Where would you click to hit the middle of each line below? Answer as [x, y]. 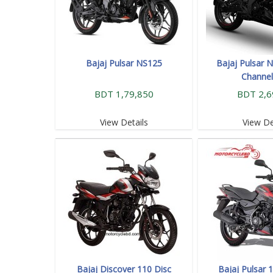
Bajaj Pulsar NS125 [124, 63]
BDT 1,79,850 [124, 94]
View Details [124, 122]
